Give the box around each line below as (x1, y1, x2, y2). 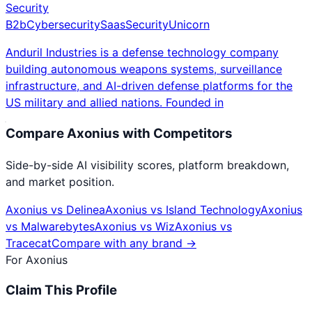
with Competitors (120, 125, 233, 141)
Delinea (66, 202, 105, 217)
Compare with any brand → (52, 235, 196, 250)
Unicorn (169, 17, 210, 32)
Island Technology (166, 202, 260, 217)
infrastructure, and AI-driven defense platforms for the (6, 79, 292, 93)
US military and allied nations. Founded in (6, 95, 224, 110)
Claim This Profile (6, 282, 117, 299)
